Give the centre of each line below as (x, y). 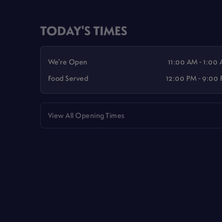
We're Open (68, 62)
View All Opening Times (86, 115)
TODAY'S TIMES (84, 30)
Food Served (68, 78)
